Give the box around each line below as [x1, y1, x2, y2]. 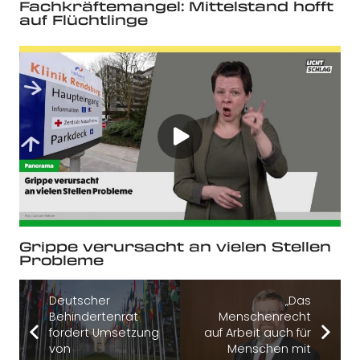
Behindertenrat [48, 309, 138, 325]
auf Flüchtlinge [19, 10, 148, 30]
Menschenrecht [219, 309, 312, 325]
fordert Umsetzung [48, 325, 159, 342]
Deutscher [48, 292, 110, 309]
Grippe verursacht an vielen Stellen [19, 237, 331, 256]
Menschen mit [227, 341, 312, 358]
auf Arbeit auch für [204, 325, 312, 342]
